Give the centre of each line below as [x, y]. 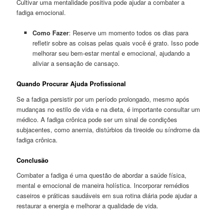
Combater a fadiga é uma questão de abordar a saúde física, [102, 175]
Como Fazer [50, 32]
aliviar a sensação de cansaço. [76, 63]
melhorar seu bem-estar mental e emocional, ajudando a [111, 53]
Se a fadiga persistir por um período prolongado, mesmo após [103, 99]
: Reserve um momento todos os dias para [128, 32]
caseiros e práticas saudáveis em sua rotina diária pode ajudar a [107, 196]
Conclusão [33, 160]
